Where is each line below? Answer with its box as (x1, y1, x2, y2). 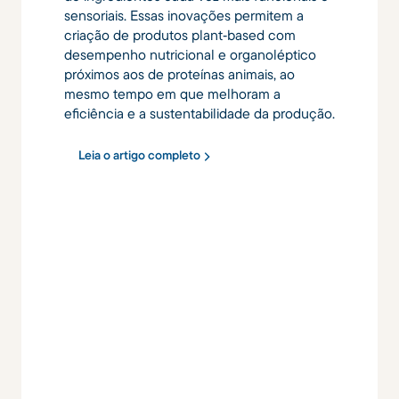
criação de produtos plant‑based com (64, 25, 296, 44)
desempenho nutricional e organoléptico (64, 45, 316, 63)
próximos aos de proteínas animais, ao (64, 64, 295, 83)
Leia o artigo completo (78, 147, 200, 164)
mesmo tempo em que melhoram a (64, 84, 281, 102)
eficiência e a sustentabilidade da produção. (64, 103, 335, 122)
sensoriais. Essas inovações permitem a (64, 5, 304, 24)
